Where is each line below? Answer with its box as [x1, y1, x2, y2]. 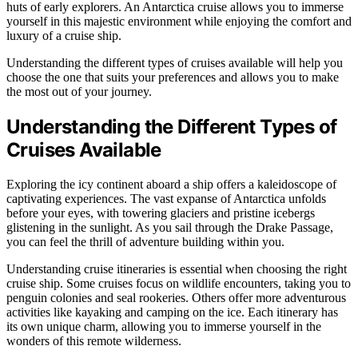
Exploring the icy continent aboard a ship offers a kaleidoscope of [6, 177, 336, 191]
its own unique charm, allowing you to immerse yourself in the [6, 319, 321, 333]
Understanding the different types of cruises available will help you [6, 55, 343, 70]
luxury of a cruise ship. [6, 28, 121, 42]
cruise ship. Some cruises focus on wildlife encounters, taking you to [6, 276, 351, 290]
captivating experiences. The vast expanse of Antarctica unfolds [6, 191, 326, 205]
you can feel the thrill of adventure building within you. [6, 234, 284, 249]
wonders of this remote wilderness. [6, 333, 181, 348]
